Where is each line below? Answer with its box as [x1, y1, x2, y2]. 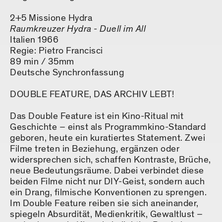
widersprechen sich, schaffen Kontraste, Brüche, [10, 154, 211, 166]
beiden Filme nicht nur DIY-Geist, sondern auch [10, 175, 205, 188]
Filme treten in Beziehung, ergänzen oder [10, 143, 179, 156]
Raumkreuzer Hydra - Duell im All [10, 23, 146, 36]
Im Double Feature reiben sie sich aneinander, [10, 197, 199, 210]
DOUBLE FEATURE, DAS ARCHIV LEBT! [10, 88, 174, 101]
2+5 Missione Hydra [10, 12, 92, 25]
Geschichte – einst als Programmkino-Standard [10, 121, 206, 134]
